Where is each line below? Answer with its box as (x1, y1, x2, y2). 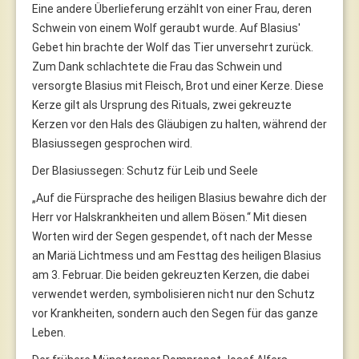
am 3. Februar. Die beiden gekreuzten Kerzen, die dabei (32, 268, 309, 281)
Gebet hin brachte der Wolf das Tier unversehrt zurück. (32, 40, 313, 54)
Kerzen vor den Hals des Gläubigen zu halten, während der (32, 117, 327, 131)
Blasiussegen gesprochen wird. (32, 136, 192, 150)
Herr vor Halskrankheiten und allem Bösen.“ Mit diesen (32, 210, 307, 224)
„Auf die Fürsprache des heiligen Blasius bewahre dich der (32, 191, 327, 204)
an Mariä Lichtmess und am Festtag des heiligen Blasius (32, 248, 321, 262)
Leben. (32, 325, 66, 339)
